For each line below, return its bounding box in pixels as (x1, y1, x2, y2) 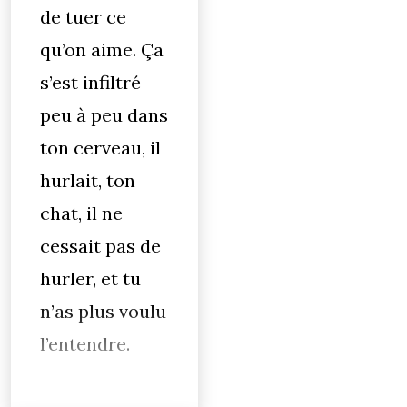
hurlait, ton (40, 169, 135, 192)
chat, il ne (40, 202, 123, 224)
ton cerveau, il (40, 136, 161, 159)
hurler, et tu (40, 267, 141, 290)
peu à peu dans (40, 104, 168, 126)
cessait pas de (40, 234, 161, 257)
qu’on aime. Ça (40, 38, 164, 61)
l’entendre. (40, 333, 130, 355)
